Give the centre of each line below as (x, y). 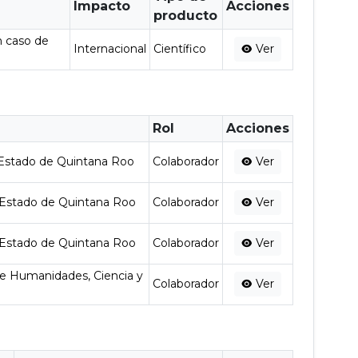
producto (186, 16)
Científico (180, 49)
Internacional (110, 49)
